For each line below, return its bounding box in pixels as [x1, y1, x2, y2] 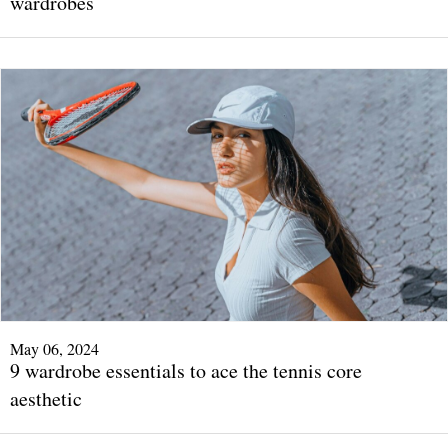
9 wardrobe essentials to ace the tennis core [10, 356, 362, 384]
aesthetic [10, 384, 82, 412]
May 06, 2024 [10, 337, 99, 359]
